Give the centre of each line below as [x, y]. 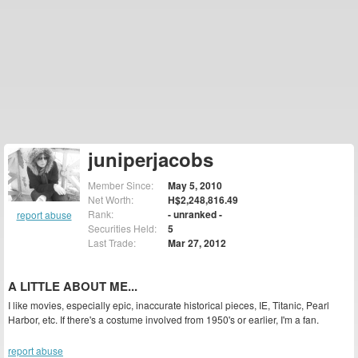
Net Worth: [111, 199]
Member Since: [121, 185]
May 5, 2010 [195, 185]
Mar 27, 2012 [197, 243]
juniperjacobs [151, 159]
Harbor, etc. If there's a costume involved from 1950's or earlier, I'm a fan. [163, 319]
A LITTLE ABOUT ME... [73, 286]
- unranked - [195, 214]
